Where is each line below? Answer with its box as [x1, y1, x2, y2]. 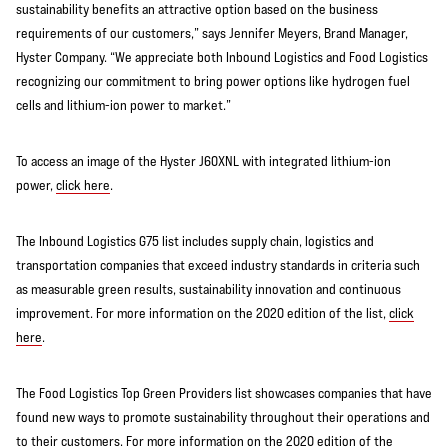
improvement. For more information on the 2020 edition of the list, [16, 305, 389, 321]
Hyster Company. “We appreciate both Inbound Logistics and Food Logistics [16, 49, 428, 65]
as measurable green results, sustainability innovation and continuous [16, 281, 401, 297]
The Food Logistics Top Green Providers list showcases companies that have [16, 385, 432, 401]
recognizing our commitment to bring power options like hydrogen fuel [16, 73, 410, 89]
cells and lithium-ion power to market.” [16, 97, 231, 113]
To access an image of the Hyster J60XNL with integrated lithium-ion [16, 153, 391, 169]
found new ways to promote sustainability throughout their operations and [16, 409, 430, 425]
